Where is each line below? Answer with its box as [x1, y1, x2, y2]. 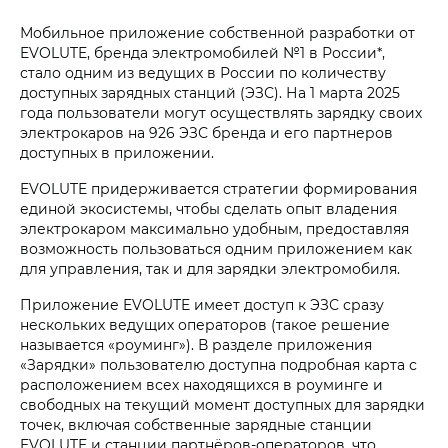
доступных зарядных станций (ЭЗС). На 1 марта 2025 [20, 83, 400, 103]
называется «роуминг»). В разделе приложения [20, 335, 372, 355]
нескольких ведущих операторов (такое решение [20, 315, 390, 335]
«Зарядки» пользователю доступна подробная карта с [20, 355, 417, 375]
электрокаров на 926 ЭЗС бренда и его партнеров [20, 123, 393, 143]
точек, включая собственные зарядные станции [20, 415, 372, 435]
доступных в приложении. [20, 143, 214, 163]
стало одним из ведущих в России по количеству [20, 63, 386, 83]
